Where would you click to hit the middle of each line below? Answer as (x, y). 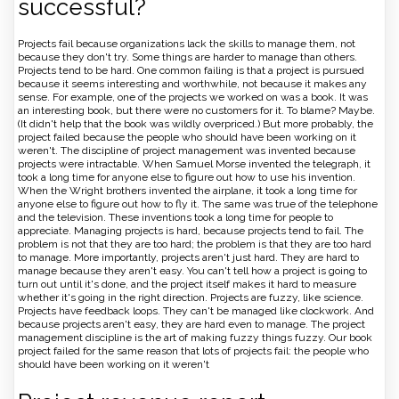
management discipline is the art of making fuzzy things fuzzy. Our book (195, 338)
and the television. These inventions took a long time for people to (175, 218)
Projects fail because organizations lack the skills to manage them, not (187, 44)
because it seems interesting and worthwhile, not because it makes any (192, 84)
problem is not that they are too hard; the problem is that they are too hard (195, 244)
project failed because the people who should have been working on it (187, 138)
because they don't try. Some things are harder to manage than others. (187, 57)
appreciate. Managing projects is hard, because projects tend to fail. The (191, 231)
